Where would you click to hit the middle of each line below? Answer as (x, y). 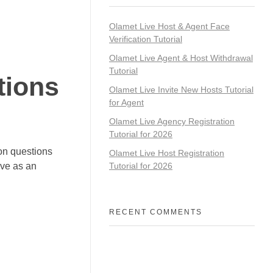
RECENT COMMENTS (156, 212)
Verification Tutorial (146, 39)
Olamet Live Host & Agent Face (169, 27)
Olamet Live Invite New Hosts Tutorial (181, 90)
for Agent (126, 102)
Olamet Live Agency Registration (172, 121)
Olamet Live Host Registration (167, 153)
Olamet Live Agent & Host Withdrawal (181, 58)
